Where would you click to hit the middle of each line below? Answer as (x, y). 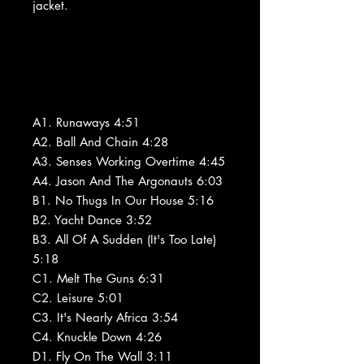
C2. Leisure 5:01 (78, 297)
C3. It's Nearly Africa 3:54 (105, 317)
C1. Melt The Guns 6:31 (98, 278)
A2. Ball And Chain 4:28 (100, 141)
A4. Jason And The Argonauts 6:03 (128, 180)
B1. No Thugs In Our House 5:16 (123, 200)
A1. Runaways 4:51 (86, 122)
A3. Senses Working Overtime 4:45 (129, 161)
